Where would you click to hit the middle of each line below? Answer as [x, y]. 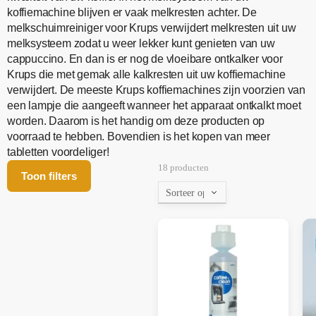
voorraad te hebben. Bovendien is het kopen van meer [139, 136]
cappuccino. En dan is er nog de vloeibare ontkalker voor [145, 59]
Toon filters [49, 176]
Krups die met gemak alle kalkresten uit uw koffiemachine [146, 74]
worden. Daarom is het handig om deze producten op [136, 121]
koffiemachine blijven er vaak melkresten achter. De [132, 12]
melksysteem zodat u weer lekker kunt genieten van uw [141, 43]
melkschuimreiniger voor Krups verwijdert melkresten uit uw [152, 28]
